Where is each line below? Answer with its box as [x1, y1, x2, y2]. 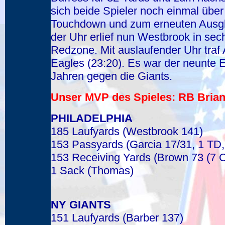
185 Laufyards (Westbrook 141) [51, 125, 203, 138]
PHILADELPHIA [51, 112, 133, 125]
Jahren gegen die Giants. [51, 70, 172, 82]
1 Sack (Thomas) [51, 164, 134, 177]
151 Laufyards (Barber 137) [51, 211, 183, 224]
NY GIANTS [51, 198, 111, 211]
